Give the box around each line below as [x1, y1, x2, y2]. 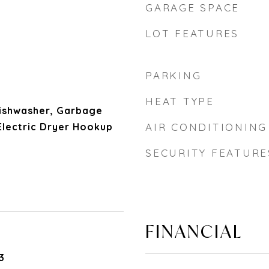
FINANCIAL [145, 220, 243, 243]
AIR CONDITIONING [145, 121, 267, 133]
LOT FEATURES [145, 27, 239, 40]
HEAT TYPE [145, 95, 214, 107]
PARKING [145, 69, 202, 82]
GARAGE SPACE [145, 1, 240, 14]
